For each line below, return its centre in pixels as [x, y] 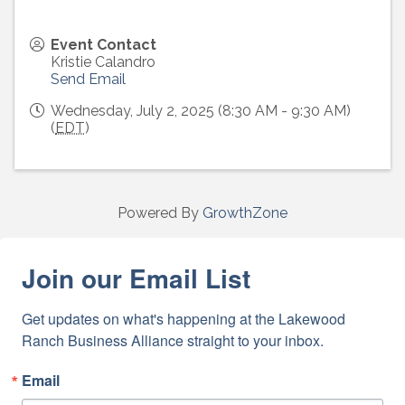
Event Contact [104, 45]
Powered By [160, 213]
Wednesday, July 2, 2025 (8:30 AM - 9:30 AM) [201, 111]
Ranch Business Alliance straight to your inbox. [173, 341]
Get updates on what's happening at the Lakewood [184, 319]
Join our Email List [136, 278]
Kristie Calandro [103, 62]
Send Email [88, 80]
